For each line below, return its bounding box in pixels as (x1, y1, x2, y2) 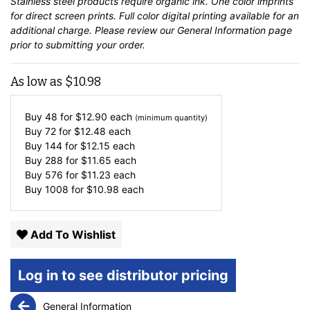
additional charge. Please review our (10, 24, 177, 37)
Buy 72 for (25, 125, 74, 138)
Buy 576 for (25, 169, 81, 181)
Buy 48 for (25, 111, 75, 123)
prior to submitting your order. (10, 39, 145, 51)
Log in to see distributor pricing (18, 266, 228, 284)
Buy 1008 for (25, 183, 86, 196)
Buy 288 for (25, 154, 81, 167)
